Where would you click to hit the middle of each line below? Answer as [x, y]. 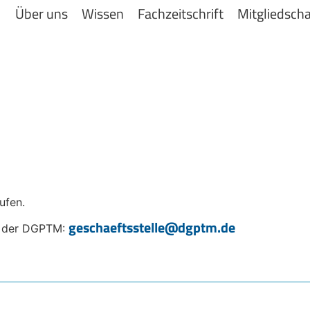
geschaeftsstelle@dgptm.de [152, 228]
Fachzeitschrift [181, 13]
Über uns [42, 13]
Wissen [103, 13]
